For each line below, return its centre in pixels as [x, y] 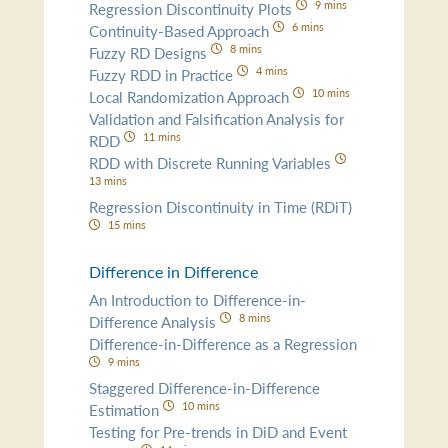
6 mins [307, 25]
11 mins [161, 135]
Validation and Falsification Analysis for [217, 118]
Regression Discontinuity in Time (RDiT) [221, 206]
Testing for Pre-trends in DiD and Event [218, 431]
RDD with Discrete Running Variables [212, 162]
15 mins [126, 223]
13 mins [108, 179]
